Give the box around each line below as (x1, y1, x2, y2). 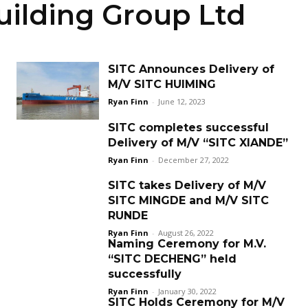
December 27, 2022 (158, 155, 229, 165)
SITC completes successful (108, 121, 269, 134)
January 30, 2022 (158, 286, 217, 296)
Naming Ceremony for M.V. (108, 237, 266, 250)
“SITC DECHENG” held (108, 252, 236, 265)
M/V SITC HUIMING (108, 78, 216, 91)
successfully (108, 267, 181, 280)
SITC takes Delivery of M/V (108, 179, 266, 192)
